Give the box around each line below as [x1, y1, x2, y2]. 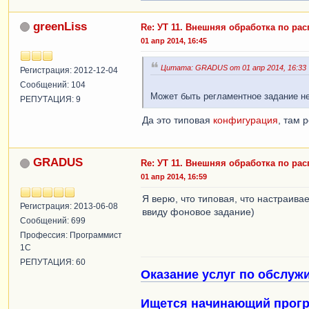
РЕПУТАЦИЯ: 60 [20, 257, 86, 267]
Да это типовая [142, 114, 213, 126]
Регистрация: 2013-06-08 [20, 201, 118, 211]
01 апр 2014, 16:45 [141, 36, 207, 45]
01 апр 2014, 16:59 [141, 172, 207, 181]
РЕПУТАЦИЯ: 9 [20, 94, 81, 104]
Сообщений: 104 [20, 79, 86, 90]
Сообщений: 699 [20, 216, 86, 226]
